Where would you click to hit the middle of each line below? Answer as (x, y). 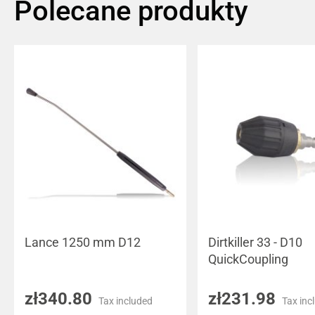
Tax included (126, 301)
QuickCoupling (248, 259)
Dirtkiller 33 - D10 (255, 242)
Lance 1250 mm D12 (83, 242)
